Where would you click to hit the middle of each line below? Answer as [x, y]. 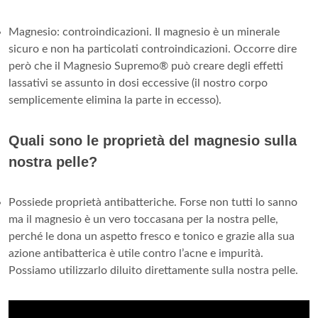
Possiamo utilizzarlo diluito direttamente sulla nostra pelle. [153, 270]
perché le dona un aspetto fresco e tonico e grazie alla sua [152, 236]
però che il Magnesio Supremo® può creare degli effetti [146, 66]
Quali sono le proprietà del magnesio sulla [153, 140]
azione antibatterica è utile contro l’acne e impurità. [136, 253]
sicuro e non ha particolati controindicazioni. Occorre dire [153, 49]
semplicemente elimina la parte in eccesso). [115, 100]
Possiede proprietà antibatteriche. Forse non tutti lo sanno [153, 202]
